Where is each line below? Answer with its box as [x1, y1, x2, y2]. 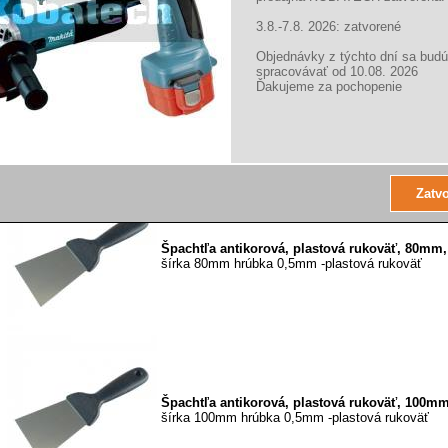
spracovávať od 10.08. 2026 [256, 64, 418, 79]
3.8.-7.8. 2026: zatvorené [256, 19, 401, 34]
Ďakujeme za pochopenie [256, 79, 402, 94]
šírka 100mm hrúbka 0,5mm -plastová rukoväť [161, 409, 429, 425]
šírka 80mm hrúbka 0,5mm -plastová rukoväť [161, 255, 422, 271]
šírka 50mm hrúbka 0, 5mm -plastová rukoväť [161, 101, 426, 117]
